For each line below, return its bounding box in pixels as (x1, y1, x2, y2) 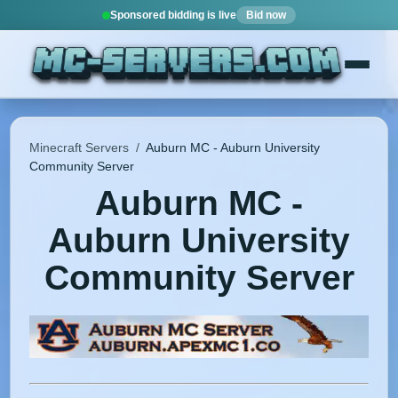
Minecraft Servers (29, 140, 130, 155)
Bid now (246, 9, 286, 20)
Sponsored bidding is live (110, 9, 236, 20)
